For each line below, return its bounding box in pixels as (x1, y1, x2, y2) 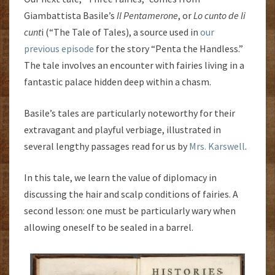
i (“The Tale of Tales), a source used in (41, 25, 200, 38)
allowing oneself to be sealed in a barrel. (24, 220, 193, 233)
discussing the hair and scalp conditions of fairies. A (24, 187, 238, 200)
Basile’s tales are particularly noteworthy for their (24, 106, 235, 119)
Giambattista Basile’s (24, 9, 117, 21)
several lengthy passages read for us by (24, 139, 189, 152)
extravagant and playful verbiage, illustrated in (24, 123, 221, 136)
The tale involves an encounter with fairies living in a (24, 58, 244, 71)
